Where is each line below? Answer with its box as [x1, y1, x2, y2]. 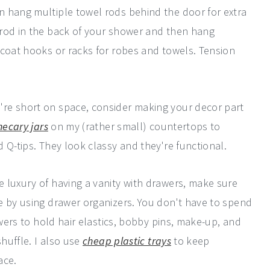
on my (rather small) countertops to [48, 119, 221, 133]
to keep [171, 234, 210, 248]
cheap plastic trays [83, 234, 171, 248]
